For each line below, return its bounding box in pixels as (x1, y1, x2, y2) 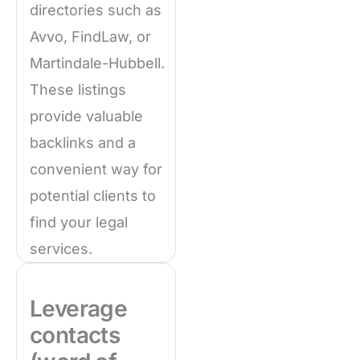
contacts (30, 321, 121, 350)
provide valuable (30, 108, 143, 125)
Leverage (30, 295, 128, 323)
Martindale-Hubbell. (30, 55, 165, 72)
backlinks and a (30, 134, 136, 152)
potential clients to (30, 187, 156, 205)
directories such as (30, 2, 162, 19)
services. (30, 240, 92, 258)
